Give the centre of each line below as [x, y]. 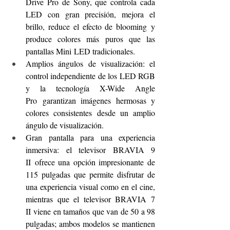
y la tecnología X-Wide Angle [90, 88]
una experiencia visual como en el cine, [90, 186]
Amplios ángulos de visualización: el [90, 63]
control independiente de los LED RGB [90, 75]
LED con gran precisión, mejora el [90, 14]
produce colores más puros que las [90, 39]
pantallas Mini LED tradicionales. [82, 51]
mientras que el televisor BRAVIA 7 [90, 199]
